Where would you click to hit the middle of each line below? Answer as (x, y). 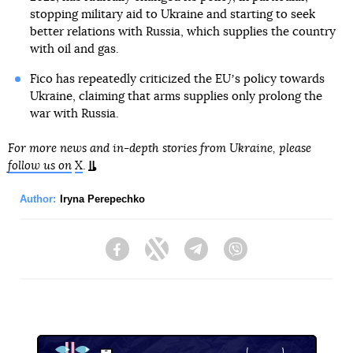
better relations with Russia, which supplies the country (182, 32)
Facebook (154, 256)
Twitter (185, 256)
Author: (38, 199)
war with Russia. (74, 113)
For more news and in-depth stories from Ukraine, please (160, 148)
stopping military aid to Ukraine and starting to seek (172, 14)
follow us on (40, 165)
